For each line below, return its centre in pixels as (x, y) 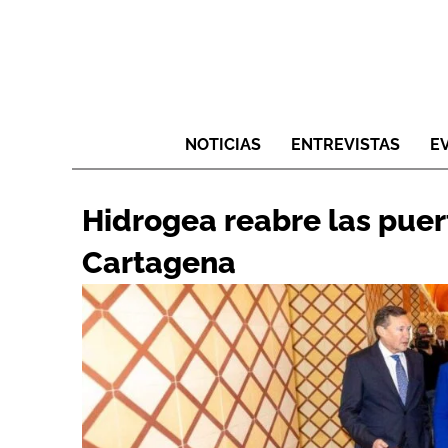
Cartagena (159, 263)
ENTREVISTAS (345, 145)
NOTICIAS (223, 145)
